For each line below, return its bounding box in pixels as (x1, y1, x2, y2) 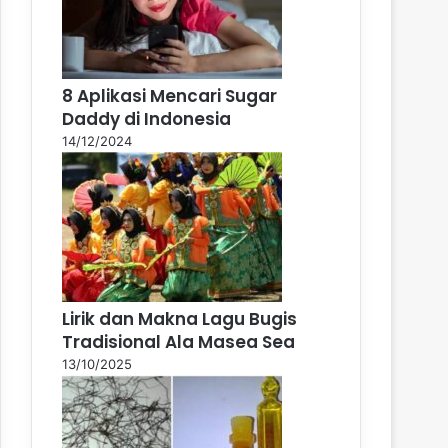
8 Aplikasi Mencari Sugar (62, 83, 277, 108)
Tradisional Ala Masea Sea (62, 329, 295, 354)
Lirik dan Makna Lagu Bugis (62, 306, 297, 331)
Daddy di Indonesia (62, 106, 231, 131)
